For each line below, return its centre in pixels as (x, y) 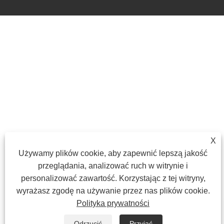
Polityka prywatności (113, 203)
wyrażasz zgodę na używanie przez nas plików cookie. (113, 191)
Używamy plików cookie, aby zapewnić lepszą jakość (113, 153)
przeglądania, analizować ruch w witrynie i (113, 166)
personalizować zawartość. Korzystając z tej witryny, (113, 178)
